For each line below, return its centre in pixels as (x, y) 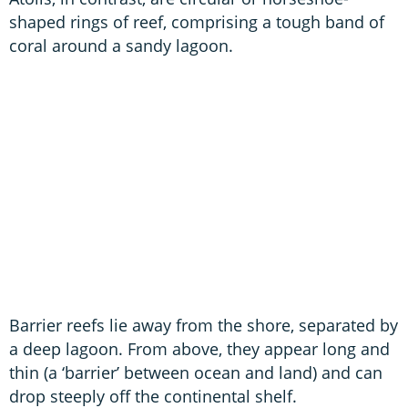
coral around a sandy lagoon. (121, 45)
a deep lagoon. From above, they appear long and (199, 348)
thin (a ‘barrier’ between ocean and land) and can (196, 372)
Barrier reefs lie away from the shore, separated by (204, 325)
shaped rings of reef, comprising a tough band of (197, 21)
